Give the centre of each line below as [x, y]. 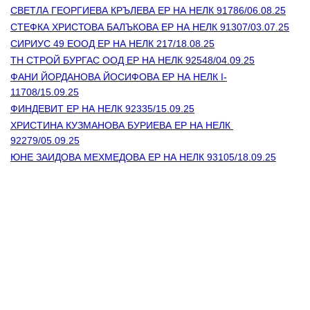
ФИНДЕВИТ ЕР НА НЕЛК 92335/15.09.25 [102, 109]
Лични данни [37, 230]
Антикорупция [39, 245]
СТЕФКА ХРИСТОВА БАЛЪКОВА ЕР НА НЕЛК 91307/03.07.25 [150, 27]
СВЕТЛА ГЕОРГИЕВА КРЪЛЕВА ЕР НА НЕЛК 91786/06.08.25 [148, 11]
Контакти [29, 215]
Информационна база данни [69, 276]
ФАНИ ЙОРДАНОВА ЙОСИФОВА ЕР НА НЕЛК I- [119, 77]
